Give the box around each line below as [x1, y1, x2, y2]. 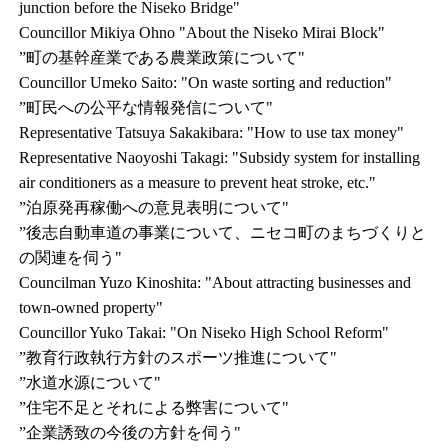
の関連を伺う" [19, 249, 123, 266]
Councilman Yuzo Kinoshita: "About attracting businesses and [19, 274, 412, 291]
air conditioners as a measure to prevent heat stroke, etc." [19, 174, 377, 191]
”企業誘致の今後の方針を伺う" [19, 424, 242, 441]
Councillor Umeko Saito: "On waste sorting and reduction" [19, 74, 393, 91]
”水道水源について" [19, 374, 162, 391]
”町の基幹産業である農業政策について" [19, 49, 306, 66]
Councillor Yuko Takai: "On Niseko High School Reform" [19, 324, 390, 341]
